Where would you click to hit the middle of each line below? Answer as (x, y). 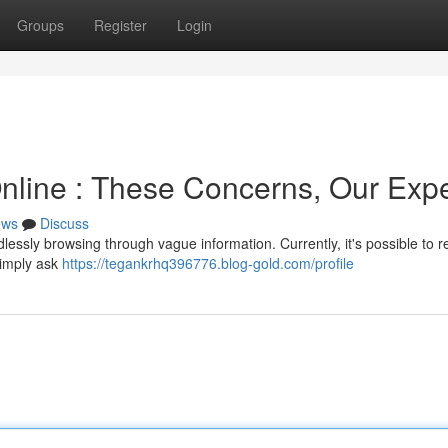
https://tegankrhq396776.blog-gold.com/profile (208, 263)
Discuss (64, 223)
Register (120, 25)
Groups (40, 25)
